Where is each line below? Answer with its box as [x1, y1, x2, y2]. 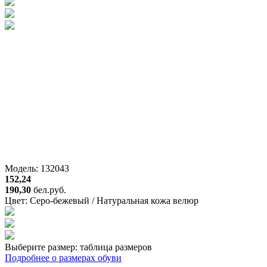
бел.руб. [33, 184, 66, 195]
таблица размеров [80, 241, 152, 252]
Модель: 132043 [5, 163, 69, 173]
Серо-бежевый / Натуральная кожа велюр [30, 195, 198, 206]
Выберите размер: [5, 241, 80, 252]
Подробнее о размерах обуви [5, 252, 122, 263]
